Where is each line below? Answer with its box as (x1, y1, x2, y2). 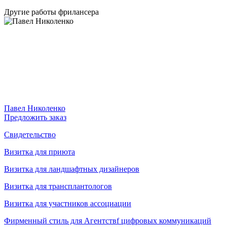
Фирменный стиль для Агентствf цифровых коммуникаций (4, 216, 211, 225)
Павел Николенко (4, 103, 65, 112)
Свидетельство (4, 130, 56, 139)
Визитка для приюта (4, 147, 75, 156)
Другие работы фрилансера (4, 7, 99, 16)
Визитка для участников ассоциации (4, 199, 131, 208)
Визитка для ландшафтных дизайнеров (4, 164, 139, 173)
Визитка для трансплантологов (4, 181, 112, 191)
